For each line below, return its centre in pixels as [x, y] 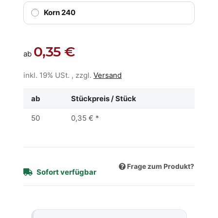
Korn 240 [59, 13]
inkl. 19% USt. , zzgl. [58, 75]
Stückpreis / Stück [104, 98]
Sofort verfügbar [66, 172]
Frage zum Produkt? [161, 166]
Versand [108, 75]
